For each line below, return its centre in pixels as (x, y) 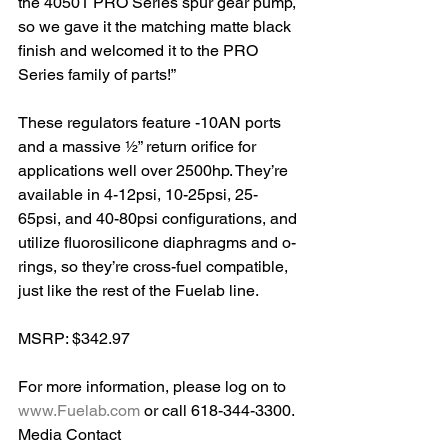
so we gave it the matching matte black (156, 26)
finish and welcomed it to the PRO (140, 50)
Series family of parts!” (97, 74)
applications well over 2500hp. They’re (155, 170)
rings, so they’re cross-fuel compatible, (155, 266)
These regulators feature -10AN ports (151, 122)
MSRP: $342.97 (74, 338)
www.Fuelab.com (79, 410)
